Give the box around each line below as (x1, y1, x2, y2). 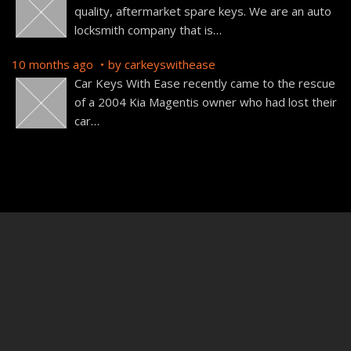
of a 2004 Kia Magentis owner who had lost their (74, 93, 337, 110)
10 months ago (12, 56, 96, 72)
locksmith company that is (74, 21, 213, 38)
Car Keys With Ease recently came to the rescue (74, 74, 335, 91)
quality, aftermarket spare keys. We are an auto (74, 2, 331, 19)
